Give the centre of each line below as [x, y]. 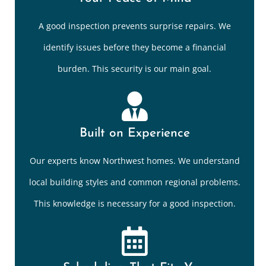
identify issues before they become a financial [134, 47]
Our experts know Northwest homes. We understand [134, 161]
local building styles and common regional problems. [134, 182]
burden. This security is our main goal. [134, 69]
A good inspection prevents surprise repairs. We [134, 26]
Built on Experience [134, 134]
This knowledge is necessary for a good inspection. [134, 204]
